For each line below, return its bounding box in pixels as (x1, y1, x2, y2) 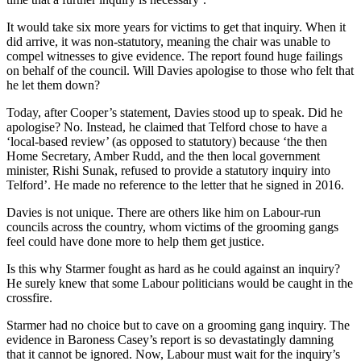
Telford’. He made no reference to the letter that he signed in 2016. (6, 178, 344, 193)
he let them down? (6, 78, 100, 93)
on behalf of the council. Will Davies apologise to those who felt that (6, 64, 354, 78)
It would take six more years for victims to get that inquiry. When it (6, 20, 346, 35)
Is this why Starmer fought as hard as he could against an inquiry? (6, 262, 340, 276)
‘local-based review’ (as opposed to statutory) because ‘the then (6, 135, 327, 149)
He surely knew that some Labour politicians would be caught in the (6, 276, 353, 291)
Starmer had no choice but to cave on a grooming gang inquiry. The (6, 318, 350, 333)
